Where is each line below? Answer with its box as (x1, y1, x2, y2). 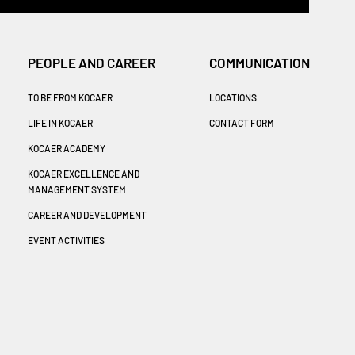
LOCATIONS (208, 91, 257, 103)
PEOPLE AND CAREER (27, 54, 155, 71)
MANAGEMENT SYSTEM (27, 183, 126, 195)
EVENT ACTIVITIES (27, 234, 105, 246)
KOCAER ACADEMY (27, 142, 105, 154)
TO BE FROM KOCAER (27, 91, 113, 103)
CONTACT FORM (208, 116, 274, 128)
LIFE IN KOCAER (27, 116, 93, 128)
